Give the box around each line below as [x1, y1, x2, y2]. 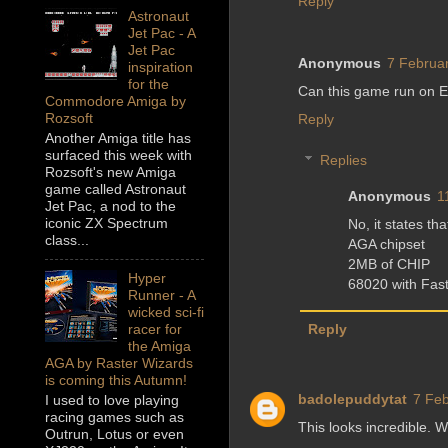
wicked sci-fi [127, 304, 204, 321]
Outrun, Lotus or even [45, 426, 184, 443]
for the [127, 76, 169, 93]
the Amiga [127, 338, 191, 355]
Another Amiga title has [45, 130, 191, 147]
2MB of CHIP [348, 256, 431, 273]
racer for [127, 321, 182, 338]
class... [45, 232, 89, 249]
